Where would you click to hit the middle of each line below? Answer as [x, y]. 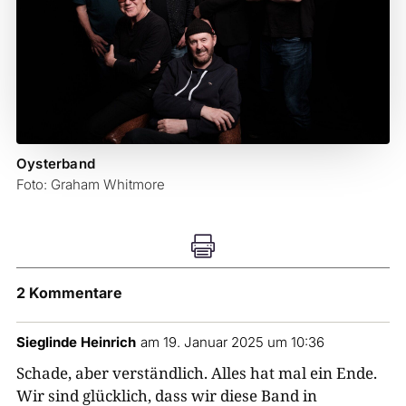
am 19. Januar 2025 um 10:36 [232, 342]
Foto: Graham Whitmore [90, 184]
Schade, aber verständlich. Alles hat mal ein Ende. [196, 372]
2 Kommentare [69, 292]
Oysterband [55, 163]
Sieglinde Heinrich [76, 342]
